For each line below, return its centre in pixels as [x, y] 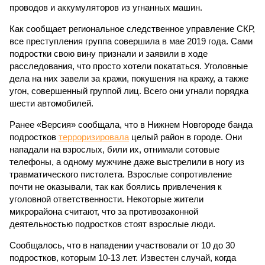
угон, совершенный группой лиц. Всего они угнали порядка [129, 91]
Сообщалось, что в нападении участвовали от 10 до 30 [122, 245]
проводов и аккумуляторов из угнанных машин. [106, 7]
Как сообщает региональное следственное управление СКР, [132, 29]
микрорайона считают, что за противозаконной [104, 211]
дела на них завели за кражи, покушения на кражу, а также [129, 78]
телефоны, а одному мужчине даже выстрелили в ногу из [127, 162]
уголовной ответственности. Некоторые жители [106, 199]
